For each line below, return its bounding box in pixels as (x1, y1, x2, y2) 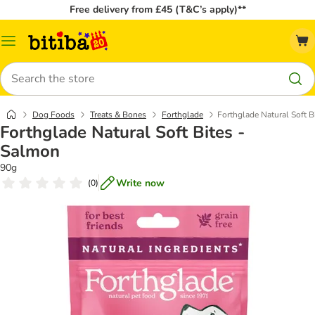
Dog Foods (32, 109, 75, 120)
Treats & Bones (90, 109, 146, 120)
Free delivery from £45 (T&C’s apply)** (69, 3, 246, 16)
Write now (116, 176, 165, 190)
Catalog (8, 39, 42, 53)
